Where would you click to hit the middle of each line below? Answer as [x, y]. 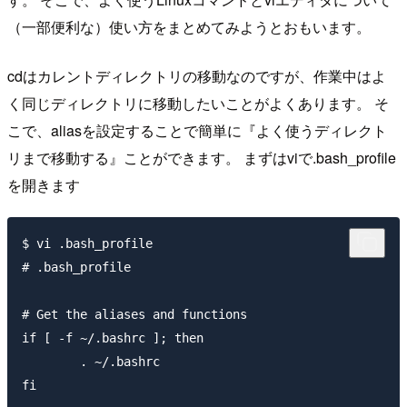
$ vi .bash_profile [87, 244]
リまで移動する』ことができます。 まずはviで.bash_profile [202, 157]
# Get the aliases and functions [134, 315]
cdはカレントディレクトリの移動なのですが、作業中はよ [197, 75]
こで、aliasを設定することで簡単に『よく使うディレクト [197, 130]
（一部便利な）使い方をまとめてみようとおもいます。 [189, 26]
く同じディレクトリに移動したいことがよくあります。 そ [198, 103]
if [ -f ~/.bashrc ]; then [113, 338]
